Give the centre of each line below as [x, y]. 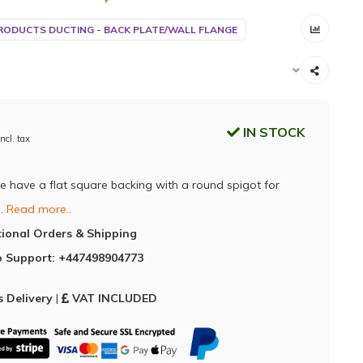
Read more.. [38, 209]
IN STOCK [272, 132]
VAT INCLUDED [114, 299]
